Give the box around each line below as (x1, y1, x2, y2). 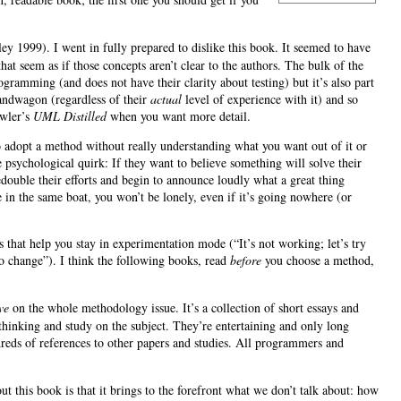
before (230, 252, 261, 269)
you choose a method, (261, 252, 374, 269)
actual (150, 90, 182, 108)
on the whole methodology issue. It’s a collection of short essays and (9, 299, 359, 317)
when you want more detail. (107, 107, 251, 125)
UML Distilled (33, 107, 107, 125)
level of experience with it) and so (182, 90, 358, 108)
